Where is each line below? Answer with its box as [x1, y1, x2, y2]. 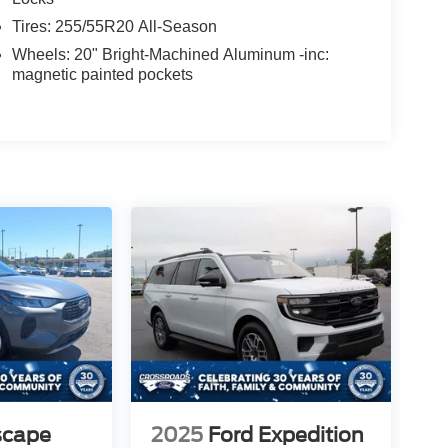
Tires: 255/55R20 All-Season [11, 17, 217, 35]
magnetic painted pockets [11, 65, 193, 83]
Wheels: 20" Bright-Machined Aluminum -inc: [11, 45, 329, 63]
